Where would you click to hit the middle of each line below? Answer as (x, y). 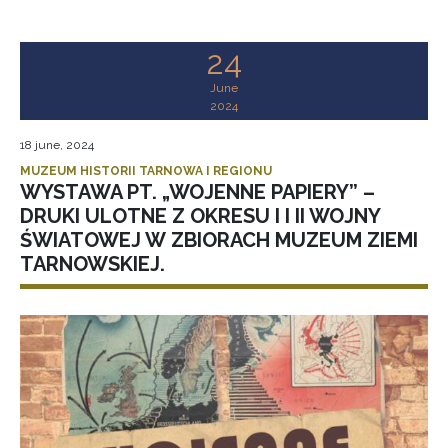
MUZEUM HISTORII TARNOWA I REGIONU (146, 171)
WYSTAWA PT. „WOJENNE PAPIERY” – (197, 192)
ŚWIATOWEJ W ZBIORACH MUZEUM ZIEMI (219, 240)
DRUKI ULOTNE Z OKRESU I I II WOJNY (200, 216)
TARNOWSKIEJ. (92, 264)
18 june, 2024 (57, 145)
